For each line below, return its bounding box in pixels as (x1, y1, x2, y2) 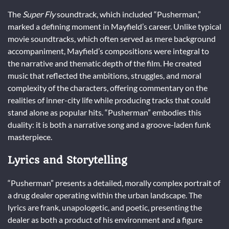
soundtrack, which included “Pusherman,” (55, 9, 201, 19)
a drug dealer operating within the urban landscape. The (8, 190, 202, 200)
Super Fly (22, 9, 55, 19)
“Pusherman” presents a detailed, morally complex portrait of (8, 177, 220, 188)
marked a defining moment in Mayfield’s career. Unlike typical (8, 21, 221, 32)
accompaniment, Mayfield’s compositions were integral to (8, 46, 209, 56)
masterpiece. (8, 132, 52, 142)
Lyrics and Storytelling (8, 153, 127, 166)
